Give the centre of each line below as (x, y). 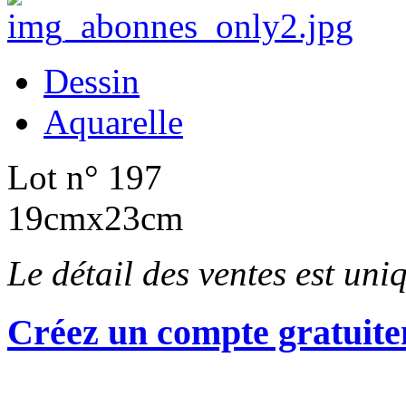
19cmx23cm (95, 218)
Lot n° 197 (85, 178)
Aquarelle (113, 122)
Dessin (92, 82)
